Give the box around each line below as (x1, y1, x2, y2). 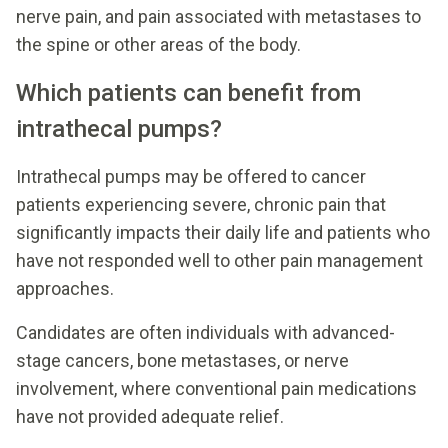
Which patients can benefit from (16, 78, 361, 107)
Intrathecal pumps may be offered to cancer (16, 165, 366, 187)
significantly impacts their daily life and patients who (16, 221, 430, 243)
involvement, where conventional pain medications (16, 377, 417, 399)
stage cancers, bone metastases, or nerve (16, 349, 349, 371)
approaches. (16, 277, 114, 299)
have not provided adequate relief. (16, 405, 284, 427)
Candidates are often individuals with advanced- (16, 321, 395, 343)
